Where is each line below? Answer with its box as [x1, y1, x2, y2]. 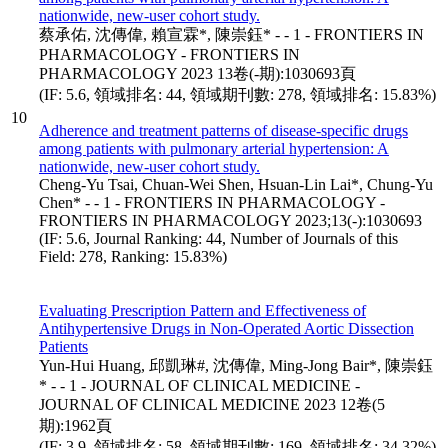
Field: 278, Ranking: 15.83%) [39, 247, 227, 265]
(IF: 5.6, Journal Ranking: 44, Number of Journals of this [39, 229, 398, 247]
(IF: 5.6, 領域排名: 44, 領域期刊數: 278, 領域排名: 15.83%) [39, 85, 436, 103]
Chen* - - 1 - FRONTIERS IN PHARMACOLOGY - [39, 193, 385, 211]
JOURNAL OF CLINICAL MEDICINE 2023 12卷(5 [39, 395, 385, 413]
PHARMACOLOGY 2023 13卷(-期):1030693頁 [39, 64, 356, 82]
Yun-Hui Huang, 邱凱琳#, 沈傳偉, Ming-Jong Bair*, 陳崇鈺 [39, 356, 433, 374]
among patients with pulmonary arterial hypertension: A [39, 139, 389, 157]
